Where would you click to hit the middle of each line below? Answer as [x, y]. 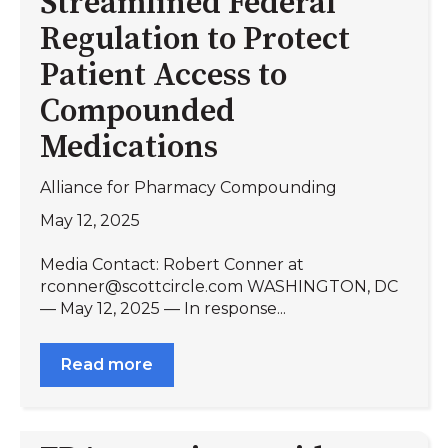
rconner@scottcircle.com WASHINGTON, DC [219, 287]
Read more [107, 364]
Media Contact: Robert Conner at [172, 265]
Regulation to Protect [195, 39]
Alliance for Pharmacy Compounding [188, 187]
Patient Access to [163, 75]
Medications [129, 147]
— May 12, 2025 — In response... [163, 309]
